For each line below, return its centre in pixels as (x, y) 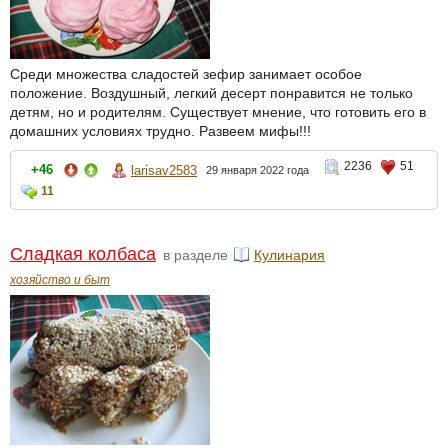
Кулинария (289, 255)
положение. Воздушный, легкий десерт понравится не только (211, 93)
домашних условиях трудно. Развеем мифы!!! (160, 131)
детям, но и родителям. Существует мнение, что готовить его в (218, 112)
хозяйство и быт (60, 280)
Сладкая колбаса (83, 254)
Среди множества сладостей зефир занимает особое (186, 74)
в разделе (195, 255)
